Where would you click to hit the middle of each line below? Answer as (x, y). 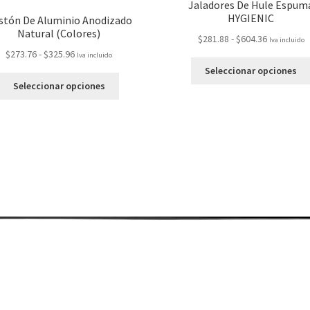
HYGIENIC (251, 18)
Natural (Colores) (59, 33)
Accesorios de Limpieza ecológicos (155, 243)
